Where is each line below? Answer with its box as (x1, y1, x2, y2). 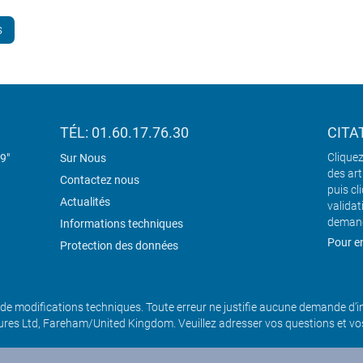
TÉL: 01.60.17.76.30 (60, 124, 189, 142)
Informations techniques (60, 217, 183, 231)
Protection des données (60, 239, 178, 253)
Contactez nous (60, 173, 139, 187)
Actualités (60, 195, 110, 209)
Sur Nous (60, 152, 106, 165)
